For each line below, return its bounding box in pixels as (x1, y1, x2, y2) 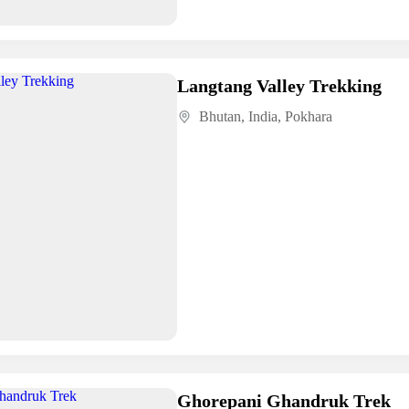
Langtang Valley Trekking (176, 75, 382, 96)
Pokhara (284, 108, 332, 124)
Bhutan (198, 108, 241, 124)
